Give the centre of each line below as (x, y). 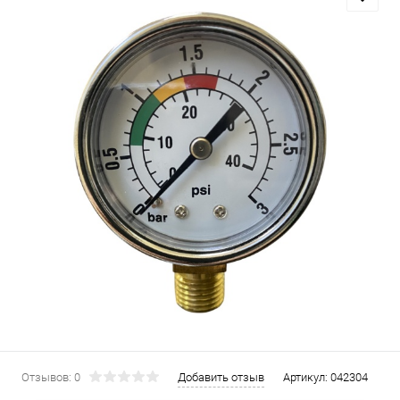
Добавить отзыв (221, 377)
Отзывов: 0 (51, 377)
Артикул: (307, 377)
